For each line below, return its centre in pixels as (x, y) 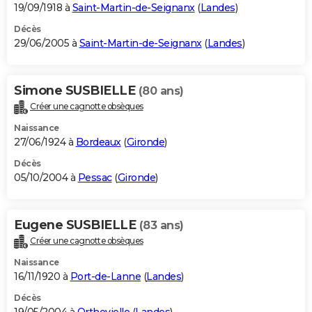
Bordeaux (98, 142)
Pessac (95, 178)
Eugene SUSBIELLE (77, 225)
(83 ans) (161, 226)
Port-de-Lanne (105, 277)
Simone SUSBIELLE (76, 91)
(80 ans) (161, 91)
